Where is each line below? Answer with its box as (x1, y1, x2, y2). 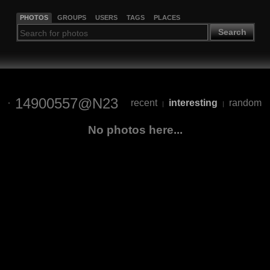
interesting (169, 98, 218, 108)
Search (218, 27, 246, 37)
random (229, 98, 262, 108)
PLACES (153, 13, 180, 21)
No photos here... (87, 123, 183, 136)
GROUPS (57, 13, 86, 21)
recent (131, 98, 157, 108)
